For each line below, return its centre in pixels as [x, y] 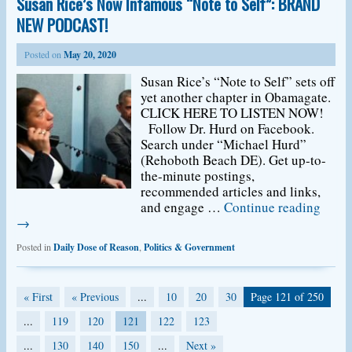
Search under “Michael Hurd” [224, 144]
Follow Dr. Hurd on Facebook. [228, 128]
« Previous [95, 297]
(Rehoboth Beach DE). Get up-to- [234, 160]
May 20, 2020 [90, 55]
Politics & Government [189, 247]
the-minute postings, [198, 176]
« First [38, 297]
